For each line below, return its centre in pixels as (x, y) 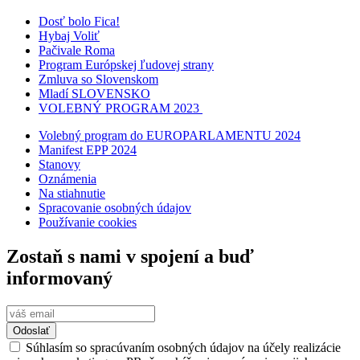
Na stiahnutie (72, 193)
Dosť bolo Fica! (79, 21)
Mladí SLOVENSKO (94, 93)
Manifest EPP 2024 (88, 149)
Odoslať (31, 330)
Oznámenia (67, 178)
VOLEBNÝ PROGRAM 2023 (121, 108)
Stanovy (59, 164)
